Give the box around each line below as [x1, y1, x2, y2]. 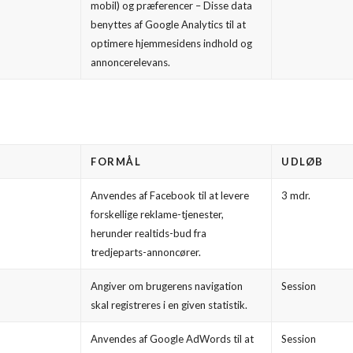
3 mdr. [281, 189, 310, 203]
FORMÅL [91, 155, 141, 169]
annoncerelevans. [91, 56, 170, 69]
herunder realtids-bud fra [91, 227, 206, 240]
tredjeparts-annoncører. [91, 246, 201, 259]
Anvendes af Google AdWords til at [91, 333, 254, 346]
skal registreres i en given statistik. [91, 299, 247, 312]
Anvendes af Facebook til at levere [91, 189, 249, 203]
